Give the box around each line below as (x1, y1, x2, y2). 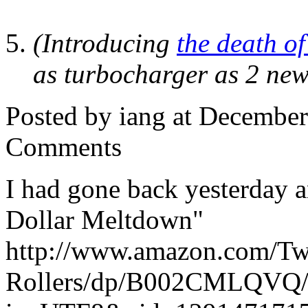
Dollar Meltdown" (5, 205, 203, 235)
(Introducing (33, 28, 177, 58)
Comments (5, 132, 122, 162)
